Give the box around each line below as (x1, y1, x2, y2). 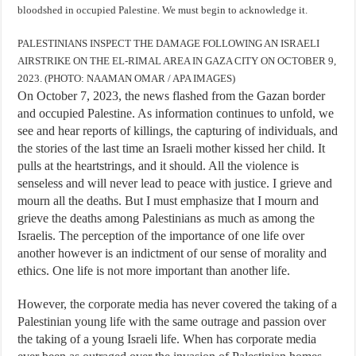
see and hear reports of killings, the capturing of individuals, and (17, 124, 339, 137)
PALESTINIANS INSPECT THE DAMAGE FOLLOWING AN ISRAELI (17, 37, 320, 49)
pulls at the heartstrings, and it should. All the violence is (17, 159, 300, 172)
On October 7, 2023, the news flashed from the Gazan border (17, 89, 326, 103)
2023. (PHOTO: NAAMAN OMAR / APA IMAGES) (17, 72, 236, 84)
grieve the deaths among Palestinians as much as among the (17, 211, 315, 225)
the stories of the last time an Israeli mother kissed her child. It (17, 141, 326, 155)
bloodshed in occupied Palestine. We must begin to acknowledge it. (17, 4, 308, 16)
